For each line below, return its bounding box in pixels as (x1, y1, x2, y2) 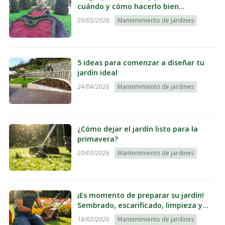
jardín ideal (77, 67, 118, 77)
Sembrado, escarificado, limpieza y (77, 200, 203, 210)
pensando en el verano (77, 11, 160, 21)
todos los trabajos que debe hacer (77, 210, 201, 220)
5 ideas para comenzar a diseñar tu (77, 57, 205, 67)
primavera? (77, 134, 119, 144)
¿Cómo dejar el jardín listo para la (77, 124, 198, 134)
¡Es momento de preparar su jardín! (77, 190, 204, 200)
